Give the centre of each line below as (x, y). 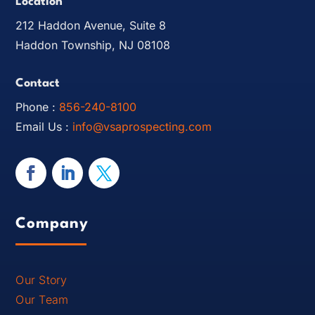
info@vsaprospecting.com (142, 127)
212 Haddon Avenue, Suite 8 (91, 26)
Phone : (38, 107)
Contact (38, 84)
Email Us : (44, 127)
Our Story (41, 280)
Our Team (42, 300)
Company (52, 224)
